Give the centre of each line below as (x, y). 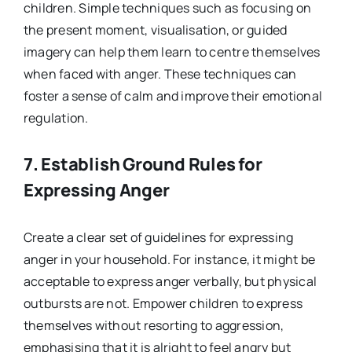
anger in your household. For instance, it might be (169, 260)
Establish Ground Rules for (152, 164)
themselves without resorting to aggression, (154, 326)
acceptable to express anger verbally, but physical (170, 282)
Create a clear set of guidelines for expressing (158, 238)
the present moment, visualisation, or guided (155, 29)
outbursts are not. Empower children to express (163, 304)
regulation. (56, 117)
